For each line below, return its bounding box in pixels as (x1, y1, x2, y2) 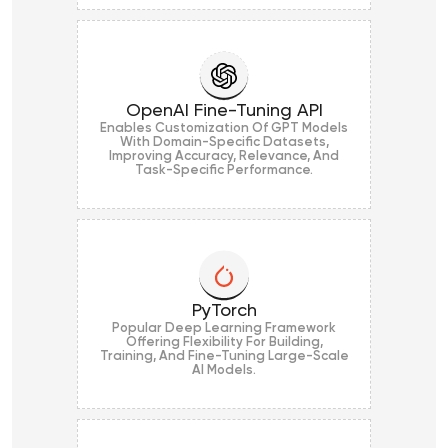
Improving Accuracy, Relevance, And (109, 149, 339, 163)
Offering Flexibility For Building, (125, 335, 323, 349)
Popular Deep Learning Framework (112, 321, 336, 335)
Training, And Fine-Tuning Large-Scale (99, 349, 349, 363)
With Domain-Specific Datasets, (119, 135, 329, 149)
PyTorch (191, 301, 257, 320)
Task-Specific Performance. (135, 163, 313, 177)
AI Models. (192, 363, 256, 377)
